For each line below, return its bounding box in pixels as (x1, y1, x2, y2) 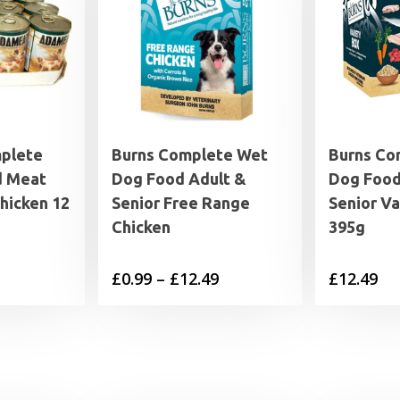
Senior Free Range (112, 194, 250, 212)
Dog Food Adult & (112, 170, 246, 188)
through (218, 347, 280, 370)
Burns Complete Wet (112, 146, 268, 164)
